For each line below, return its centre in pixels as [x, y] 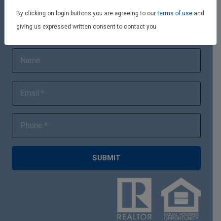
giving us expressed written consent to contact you [86, 27]
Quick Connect [44, 33]
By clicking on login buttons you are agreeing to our [87, 13]
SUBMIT [106, 158]
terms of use [175, 13]
